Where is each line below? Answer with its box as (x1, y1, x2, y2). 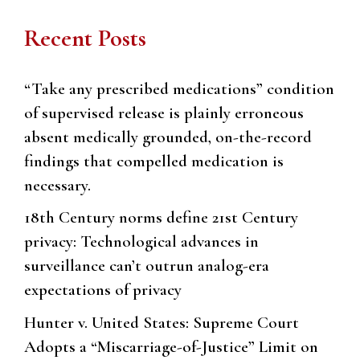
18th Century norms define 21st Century (24, 207, 298, 228)
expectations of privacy (24, 280, 182, 301)
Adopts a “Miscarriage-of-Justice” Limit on (24, 336, 318, 357)
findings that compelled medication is (24, 150, 284, 171)
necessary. (24, 174, 91, 195)
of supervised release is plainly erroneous (24, 102, 304, 123)
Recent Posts (24, 22, 146, 53)
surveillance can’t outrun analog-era (24, 256, 269, 276)
